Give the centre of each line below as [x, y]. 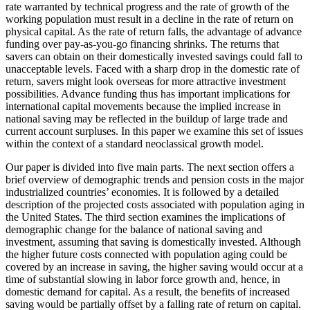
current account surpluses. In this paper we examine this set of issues [154, 131]
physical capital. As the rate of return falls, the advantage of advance [154, 32]
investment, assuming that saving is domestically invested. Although [153, 242]
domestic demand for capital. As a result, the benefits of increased [148, 292]
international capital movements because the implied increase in [143, 107]
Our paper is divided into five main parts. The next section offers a [150, 167]
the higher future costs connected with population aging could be [146, 255]
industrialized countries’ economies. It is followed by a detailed [142, 192]
